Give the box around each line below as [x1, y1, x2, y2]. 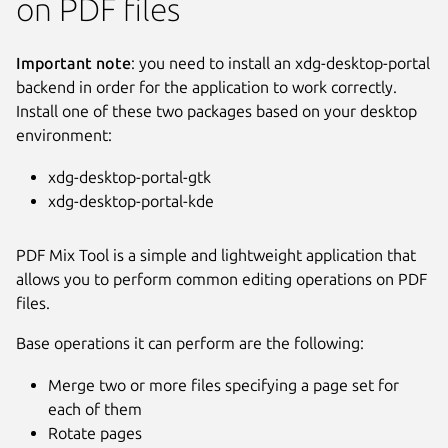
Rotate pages [48, 423, 142, 442]
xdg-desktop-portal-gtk [48, 167, 211, 186]
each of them [48, 399, 142, 418]
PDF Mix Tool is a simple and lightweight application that [16, 245, 416, 264]
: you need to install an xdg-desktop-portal [131, 53, 430, 72]
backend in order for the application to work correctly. [16, 77, 397, 96]
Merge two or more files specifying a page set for [48, 375, 399, 394]
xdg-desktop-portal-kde [48, 191, 214, 210]
